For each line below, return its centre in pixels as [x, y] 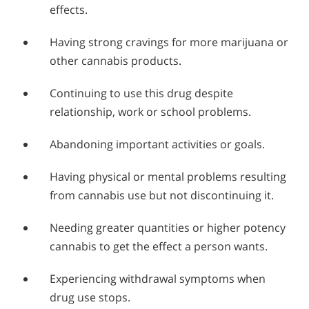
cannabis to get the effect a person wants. [159, 247]
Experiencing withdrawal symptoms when [158, 279]
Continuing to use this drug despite [141, 93]
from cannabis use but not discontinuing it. [162, 196]
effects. [69, 10]
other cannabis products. [116, 61]
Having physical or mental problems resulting [168, 177]
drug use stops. [90, 298]
